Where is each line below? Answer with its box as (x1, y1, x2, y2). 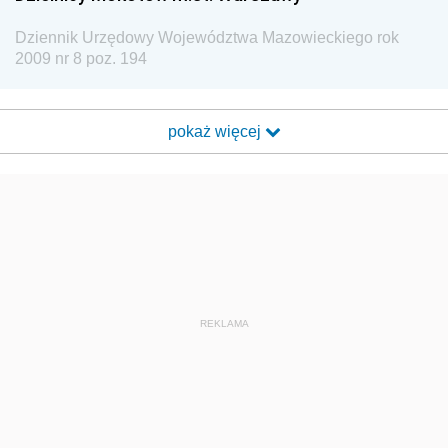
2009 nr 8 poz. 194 (15, 50, 147, 67)
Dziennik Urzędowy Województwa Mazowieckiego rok (15, 29, 399, 46)
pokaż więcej (167, 123, 265, 140)
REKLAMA (199, 318, 249, 329)
